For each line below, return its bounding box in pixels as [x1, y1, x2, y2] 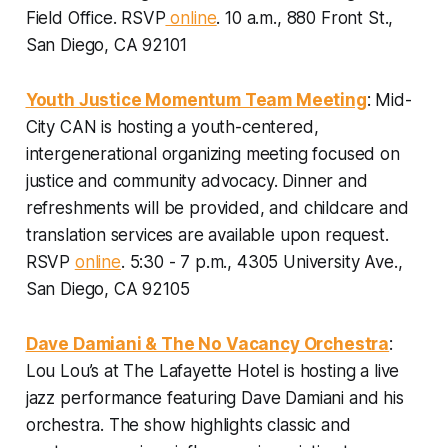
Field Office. [25, 7, 122, 28]
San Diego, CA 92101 [25, 34, 187, 55]
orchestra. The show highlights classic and [25, 414, 351, 435]
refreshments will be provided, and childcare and [25, 197, 409, 218]
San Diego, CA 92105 [25, 278, 190, 299]
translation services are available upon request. [25, 224, 389, 245]
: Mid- [366, 89, 412, 110]
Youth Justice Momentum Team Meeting [25, 89, 367, 110]
